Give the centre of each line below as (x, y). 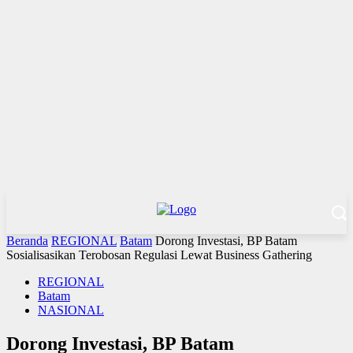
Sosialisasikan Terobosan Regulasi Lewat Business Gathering (159, 255)
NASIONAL (71, 310)
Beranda (27, 241)
